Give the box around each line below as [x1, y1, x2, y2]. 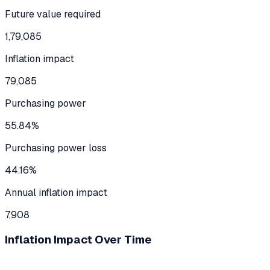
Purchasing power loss [5, 141, 107, 154]
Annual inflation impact [5, 186, 107, 199]
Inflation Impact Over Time [5, 232, 152, 248]
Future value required [5, 7, 101, 20]
